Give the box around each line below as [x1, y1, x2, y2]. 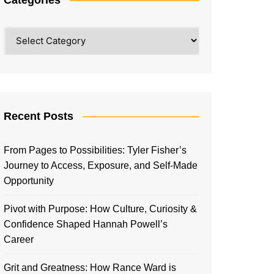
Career [4, 234, 34, 245]
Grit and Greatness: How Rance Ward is [4, 262, 176, 273]
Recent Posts [4, 109, 73, 122]
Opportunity [4, 175, 54, 186]
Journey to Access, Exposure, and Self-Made [4, 160, 198, 171]
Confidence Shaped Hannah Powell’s [4, 218, 168, 229]
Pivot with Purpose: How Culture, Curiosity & [4, 203, 197, 214]
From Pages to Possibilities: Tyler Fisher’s [4, 144, 187, 155]
